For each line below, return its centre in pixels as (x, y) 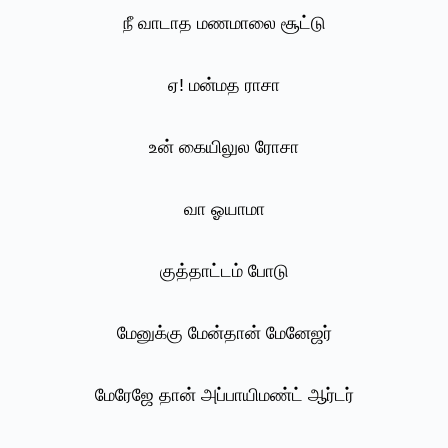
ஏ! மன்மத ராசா (224, 85)
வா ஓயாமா (224, 209)
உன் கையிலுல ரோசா (224, 147)
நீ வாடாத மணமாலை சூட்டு (224, 23)
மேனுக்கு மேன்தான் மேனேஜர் (224, 333)
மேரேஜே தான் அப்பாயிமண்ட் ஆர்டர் (224, 395)
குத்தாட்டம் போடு (224, 271)
